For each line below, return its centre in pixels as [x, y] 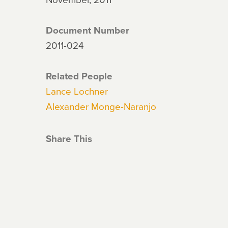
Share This [69, 138]
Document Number [88, 30]
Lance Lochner [77, 91]
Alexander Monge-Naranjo [101, 106]
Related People [79, 76]
